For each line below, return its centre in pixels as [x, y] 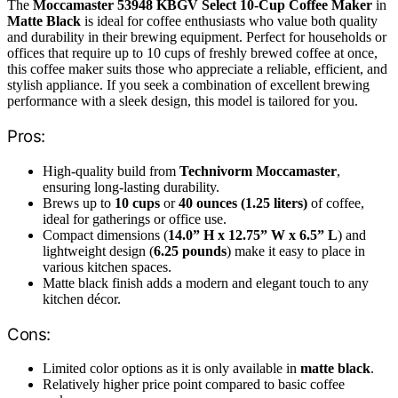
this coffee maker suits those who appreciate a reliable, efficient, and [197, 69]
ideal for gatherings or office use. [135, 219]
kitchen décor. [82, 298]
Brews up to [79, 203]
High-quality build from [111, 171]
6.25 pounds [190, 251]
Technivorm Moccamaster [258, 171]
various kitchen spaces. [107, 267]
